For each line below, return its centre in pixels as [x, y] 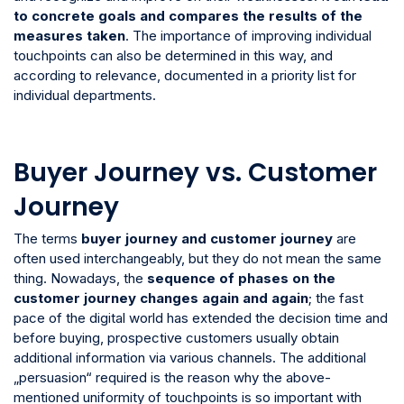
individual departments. [85, 96]
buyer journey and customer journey [207, 239]
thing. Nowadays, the [80, 279]
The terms [47, 239]
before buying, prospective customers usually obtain [176, 338]
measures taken [69, 36]
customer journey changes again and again [161, 298]
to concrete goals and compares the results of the [188, 16]
